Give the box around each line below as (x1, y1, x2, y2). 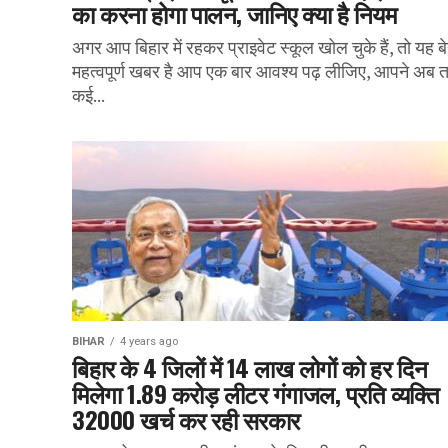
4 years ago (120, 335, 178, 348)
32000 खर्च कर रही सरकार (72, 401, 300, 437)
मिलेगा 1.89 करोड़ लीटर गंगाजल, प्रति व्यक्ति (72, 375, 440, 411)
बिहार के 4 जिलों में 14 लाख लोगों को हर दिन (72, 349, 428, 385)
